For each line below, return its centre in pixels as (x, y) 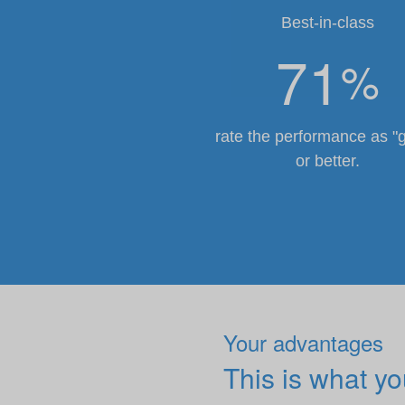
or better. (327, 161)
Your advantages (303, 343)
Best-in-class (327, 23)
